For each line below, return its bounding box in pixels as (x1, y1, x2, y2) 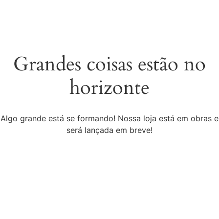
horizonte (69, 74, 150, 101)
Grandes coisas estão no (13, 51, 206, 78)
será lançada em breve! (66, 125, 153, 135)
